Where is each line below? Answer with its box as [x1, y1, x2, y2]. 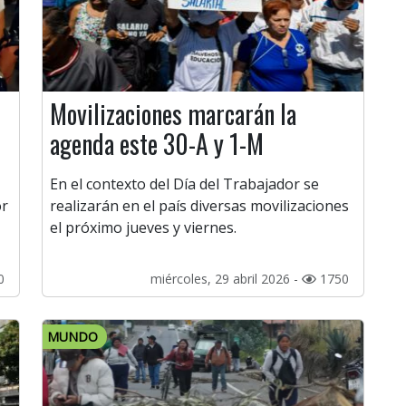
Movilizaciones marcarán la [50, 95, 296, 133]
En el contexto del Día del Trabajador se [50, 174, 319, 195]
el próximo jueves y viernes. [50, 217, 237, 238]
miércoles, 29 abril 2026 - [150, 270, 302, 288]
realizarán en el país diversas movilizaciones [50, 196, 349, 217]
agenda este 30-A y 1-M [50, 125, 264, 163]
